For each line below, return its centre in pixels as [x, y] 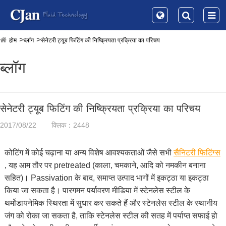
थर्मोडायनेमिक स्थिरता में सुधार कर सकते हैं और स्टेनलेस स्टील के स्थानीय [111, 203]
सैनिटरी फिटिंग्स [197, 153]
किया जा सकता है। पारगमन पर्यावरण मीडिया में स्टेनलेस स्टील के [97, 190]
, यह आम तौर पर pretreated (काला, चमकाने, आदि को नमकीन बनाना [105, 165]
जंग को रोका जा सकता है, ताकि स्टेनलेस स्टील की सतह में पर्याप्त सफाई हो [111, 216]
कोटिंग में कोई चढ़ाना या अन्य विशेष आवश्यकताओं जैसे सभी [89, 153]
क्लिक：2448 [70, 125]
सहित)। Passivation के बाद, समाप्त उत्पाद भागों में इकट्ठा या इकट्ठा [106, 178]
